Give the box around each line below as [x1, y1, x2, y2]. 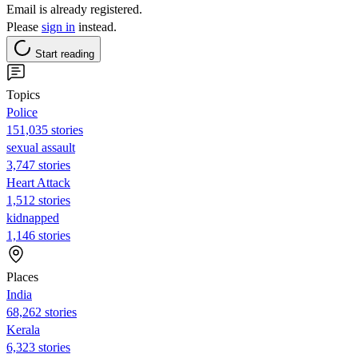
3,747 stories [6, 157, 70, 172]
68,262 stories [6, 304, 77, 319]
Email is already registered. [6, 2, 142, 16]
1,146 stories [6, 228, 70, 242]
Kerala [6, 322, 40, 336]
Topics [6, 87, 40, 101]
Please [6, 19, 42, 34]
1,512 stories [6, 193, 70, 207]
